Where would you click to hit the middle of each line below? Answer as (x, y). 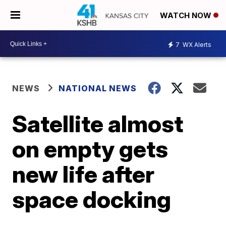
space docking (92, 199)
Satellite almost (98, 124)
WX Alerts (196, 44)
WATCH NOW (187, 16)
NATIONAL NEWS (98, 88)
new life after (83, 174)
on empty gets (90, 149)
